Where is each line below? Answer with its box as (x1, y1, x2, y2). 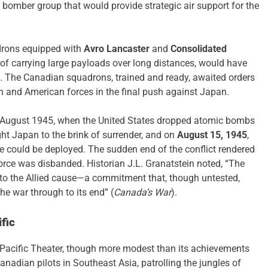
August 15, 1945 (177, 129, 247, 141)
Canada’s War (114, 186, 171, 198)
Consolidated (170, 42, 227, 54)
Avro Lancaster (84, 42, 150, 54)
